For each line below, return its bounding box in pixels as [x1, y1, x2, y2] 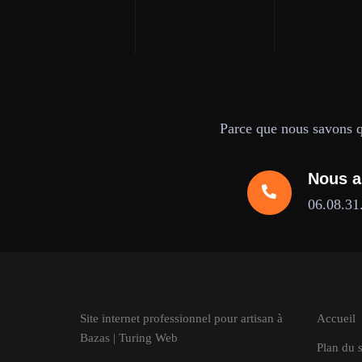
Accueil [316, 312, 356, 325]
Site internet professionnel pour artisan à [80, 312, 283, 325]
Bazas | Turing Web [80, 331, 178, 344]
